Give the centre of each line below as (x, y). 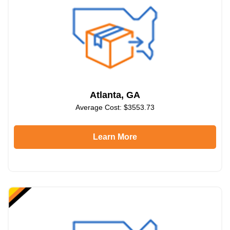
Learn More (115, 137)
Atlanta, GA (115, 95)
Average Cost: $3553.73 (115, 107)
